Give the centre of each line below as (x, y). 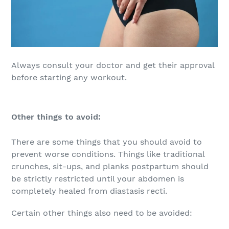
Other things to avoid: (56, 117)
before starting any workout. (69, 78)
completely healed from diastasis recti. (89, 191)
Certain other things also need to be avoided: (102, 213)
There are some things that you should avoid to (107, 142)
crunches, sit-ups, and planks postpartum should (110, 166)
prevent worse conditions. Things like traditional (108, 154)
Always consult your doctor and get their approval (113, 65)
